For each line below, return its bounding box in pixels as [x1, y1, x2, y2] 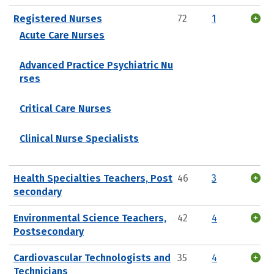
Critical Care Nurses [20, 102, 111, 114]
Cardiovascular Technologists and [13, 251, 171, 264]
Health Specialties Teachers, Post [13, 172, 172, 184]
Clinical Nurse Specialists [20, 132, 139, 144]
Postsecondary [13, 225, 84, 237]
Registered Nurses [13, 12, 102, 24]
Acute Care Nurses [20, 29, 105, 41]
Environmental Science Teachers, [13, 212, 166, 224]
